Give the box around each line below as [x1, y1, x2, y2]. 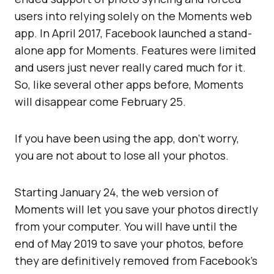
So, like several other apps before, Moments [15, 77, 243, 92]
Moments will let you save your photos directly [15, 202, 258, 217]
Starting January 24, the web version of [15, 185, 218, 199]
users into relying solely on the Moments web [15, 9, 252, 23]
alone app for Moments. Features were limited [15, 43, 256, 57]
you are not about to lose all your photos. [15, 148, 229, 163]
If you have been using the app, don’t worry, [15, 131, 239, 146]
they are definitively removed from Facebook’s [15, 253, 257, 268]
